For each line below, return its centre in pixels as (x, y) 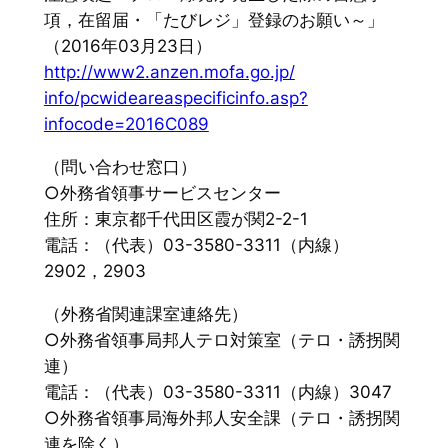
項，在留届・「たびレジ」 (145, 20)
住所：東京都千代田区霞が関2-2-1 (175, 218)
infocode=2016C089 (126, 124)
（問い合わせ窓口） (120, 166)
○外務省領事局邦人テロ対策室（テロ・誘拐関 (221, 339)
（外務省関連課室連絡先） (145, 313)
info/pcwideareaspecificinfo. (156, 98)
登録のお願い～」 (315, 20)
